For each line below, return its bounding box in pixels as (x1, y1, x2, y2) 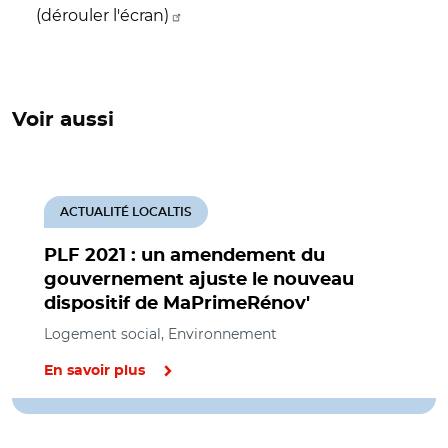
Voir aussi (12, 109, 114, 130)
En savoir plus (44, 363, 145, 378)
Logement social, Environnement (44, 324, 277, 343)
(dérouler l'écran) (36, 5, 169, 25)
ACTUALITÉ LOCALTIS (60, 205, 192, 218)
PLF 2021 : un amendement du (44, 246, 325, 265)
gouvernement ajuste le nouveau (44, 270, 354, 289)
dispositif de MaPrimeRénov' (44, 294, 310, 313)
